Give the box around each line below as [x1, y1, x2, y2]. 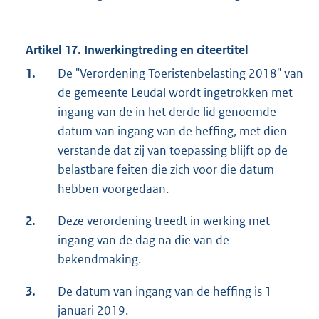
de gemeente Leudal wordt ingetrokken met [58, 85, 293, 101]
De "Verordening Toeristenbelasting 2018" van [58, 66, 303, 82]
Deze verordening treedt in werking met [58, 213, 270, 229]
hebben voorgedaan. [58, 181, 169, 197]
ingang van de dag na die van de [58, 232, 229, 249]
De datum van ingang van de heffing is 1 [58, 283, 272, 300]
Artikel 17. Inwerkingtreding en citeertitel [26, 42, 249, 58]
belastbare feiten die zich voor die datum [58, 162, 274, 178]
